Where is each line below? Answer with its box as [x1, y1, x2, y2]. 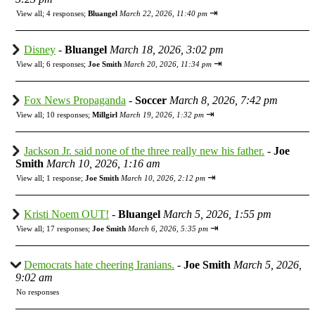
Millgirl [92, 110, 117, 119]
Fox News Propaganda [24, 94, 126, 106]
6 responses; [46, 59, 88, 68]
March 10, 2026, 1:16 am [46, 157, 160, 169]
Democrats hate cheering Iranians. [24, 258, 174, 271]
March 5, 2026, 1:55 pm [163, 207, 271, 220]
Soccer [135, 94, 167, 106]
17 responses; [46, 224, 92, 233]
